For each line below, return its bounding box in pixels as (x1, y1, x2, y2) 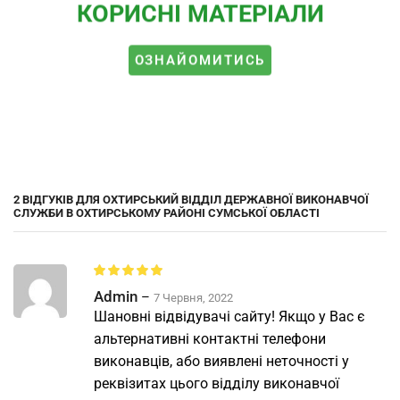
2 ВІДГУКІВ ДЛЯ (13, 193, 103, 207)
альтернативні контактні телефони (94, 330, 326, 348)
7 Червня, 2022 (154, 291, 233, 305)
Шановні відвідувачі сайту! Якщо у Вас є (94, 308, 365, 326)
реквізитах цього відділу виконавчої (94, 375, 339, 393)
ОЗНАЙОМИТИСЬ (134, 52, 266, 69)
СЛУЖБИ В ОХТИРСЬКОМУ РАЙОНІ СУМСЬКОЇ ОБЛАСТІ (13, 206, 320, 221)
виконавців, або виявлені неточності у (94, 353, 349, 371)
